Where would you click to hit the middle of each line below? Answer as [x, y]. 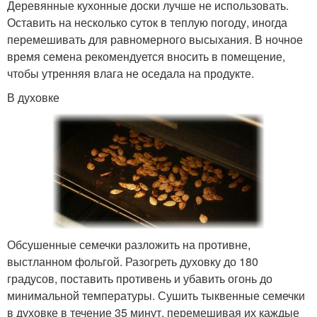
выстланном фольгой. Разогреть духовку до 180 [133, 261]
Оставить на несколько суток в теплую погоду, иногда [147, 22]
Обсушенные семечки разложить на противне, [129, 244]
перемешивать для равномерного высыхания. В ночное [155, 39]
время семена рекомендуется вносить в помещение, [146, 56]
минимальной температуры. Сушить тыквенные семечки [156, 295]
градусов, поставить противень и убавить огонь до [140, 278]
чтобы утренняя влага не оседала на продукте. [131, 73]
